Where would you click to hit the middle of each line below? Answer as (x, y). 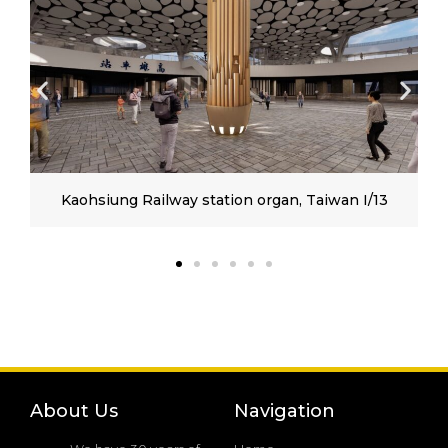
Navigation (284, 410)
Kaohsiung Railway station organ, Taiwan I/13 (224, 199)
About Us (74, 410)
